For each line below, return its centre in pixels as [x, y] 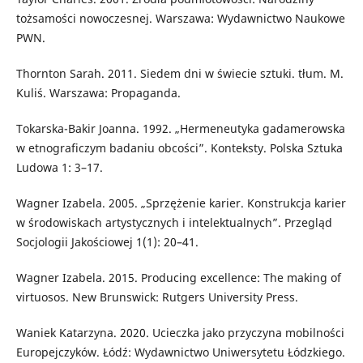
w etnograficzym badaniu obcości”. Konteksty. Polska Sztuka [179, 148]
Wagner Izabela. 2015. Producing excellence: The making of [178, 278]
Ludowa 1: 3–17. [59, 168]
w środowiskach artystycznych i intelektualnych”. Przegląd [174, 223]
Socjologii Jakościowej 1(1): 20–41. [107, 242]
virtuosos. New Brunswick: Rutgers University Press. [157, 297]
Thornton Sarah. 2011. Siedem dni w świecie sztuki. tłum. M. [179, 74]
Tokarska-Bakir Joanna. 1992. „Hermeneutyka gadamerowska [180, 129]
